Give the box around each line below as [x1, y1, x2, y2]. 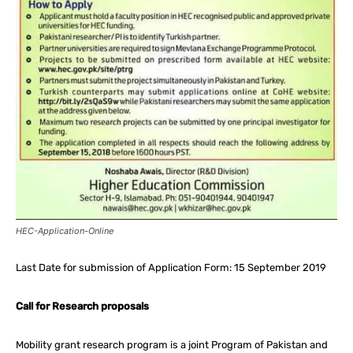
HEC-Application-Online [16, 225, 113, 236]
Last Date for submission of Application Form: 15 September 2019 [16, 261, 326, 273]
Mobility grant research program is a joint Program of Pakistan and [16, 338, 328, 351]
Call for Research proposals [16, 299, 149, 312]
